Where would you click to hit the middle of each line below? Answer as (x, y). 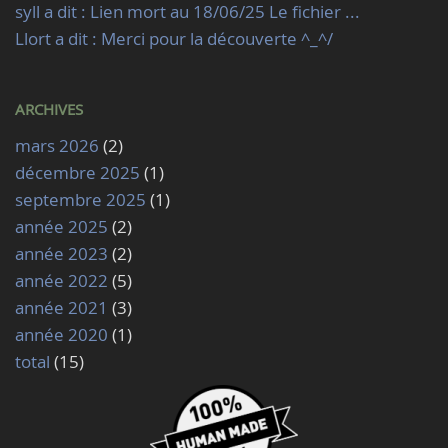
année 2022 (61, 280)
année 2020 (61, 334)
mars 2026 (57, 145)
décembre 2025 (77, 172)
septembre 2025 (80, 199)
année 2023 (61, 253)
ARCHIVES (49, 109)
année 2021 (61, 307)
